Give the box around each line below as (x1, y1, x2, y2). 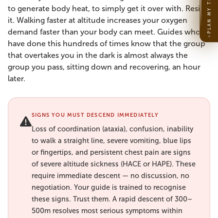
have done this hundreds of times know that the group (8, 39, 205, 48)
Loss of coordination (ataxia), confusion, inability (32, 125, 193, 133)
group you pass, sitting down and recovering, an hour (8, 62, 200, 72)
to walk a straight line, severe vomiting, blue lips (32, 136, 191, 145)
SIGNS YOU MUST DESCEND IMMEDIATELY (32, 112, 159, 118)
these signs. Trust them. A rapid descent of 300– (32, 195, 192, 203)
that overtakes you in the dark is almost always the (8, 51, 188, 60)
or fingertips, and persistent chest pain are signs (32, 148, 191, 157)
